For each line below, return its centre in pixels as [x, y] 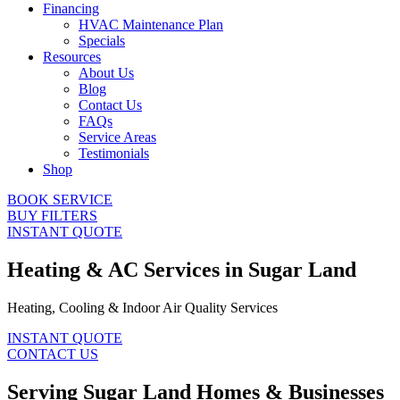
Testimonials [114, 153]
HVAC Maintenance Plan [151, 24]
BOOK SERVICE [60, 199]
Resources [72, 56]
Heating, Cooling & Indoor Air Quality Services [142, 307]
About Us [106, 72]
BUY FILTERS [52, 215]
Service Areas [117, 137]
